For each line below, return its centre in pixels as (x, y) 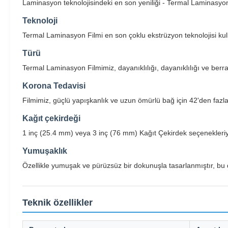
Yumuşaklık (45, 151)
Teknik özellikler (58, 203)
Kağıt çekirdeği (51, 118)
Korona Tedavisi (54, 86)
